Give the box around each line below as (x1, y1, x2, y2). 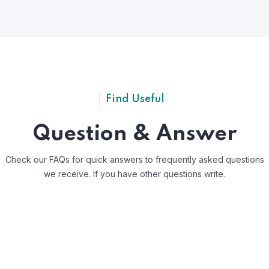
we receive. (44, 168, 91, 179)
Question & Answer (32, 122, 237, 145)
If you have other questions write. (91, 168, 225, 179)
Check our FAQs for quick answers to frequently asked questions (5, 154, 264, 165)
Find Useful (105, 93, 165, 104)
